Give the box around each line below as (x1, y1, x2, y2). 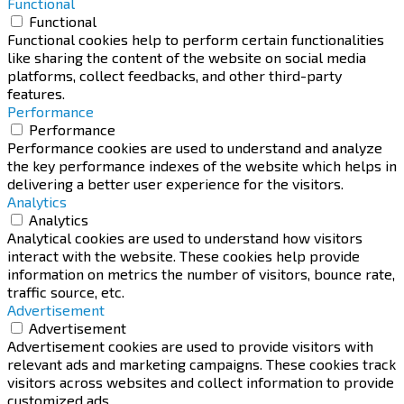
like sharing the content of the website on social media (7, 49, 366, 67)
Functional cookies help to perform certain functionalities (7, 31, 384, 49)
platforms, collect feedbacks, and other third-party (7, 67, 342, 85)
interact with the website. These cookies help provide (7, 247, 360, 265)
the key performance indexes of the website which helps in (7, 157, 397, 175)
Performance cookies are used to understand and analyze (7, 139, 382, 157)
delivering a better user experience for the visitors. (7, 175, 344, 193)
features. (7, 85, 65, 103)
